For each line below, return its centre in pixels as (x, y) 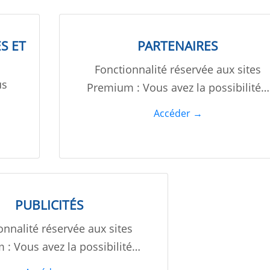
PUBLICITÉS (49, 205)
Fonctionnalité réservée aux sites (178, 70)
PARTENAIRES (178, 46)
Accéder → (178, 114)
